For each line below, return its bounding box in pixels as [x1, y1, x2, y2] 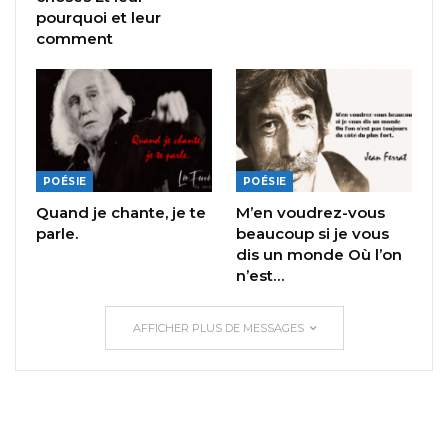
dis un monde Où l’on [236, 244, 402, 264]
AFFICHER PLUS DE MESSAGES [132, 320, 307, 335]
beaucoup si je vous [236, 223, 389, 243]
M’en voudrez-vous [236, 202, 385, 222]
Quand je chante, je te [36, 202, 206, 222]
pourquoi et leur [36, 7, 161, 27]
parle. [36, 223, 78, 243]
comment [36, 28, 113, 48]
